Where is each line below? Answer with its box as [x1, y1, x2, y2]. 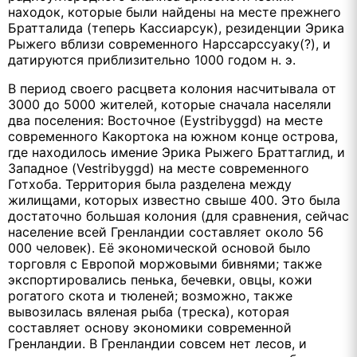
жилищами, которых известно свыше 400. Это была [8, 191, 340, 208]
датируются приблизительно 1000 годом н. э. [8, 51, 296, 68]
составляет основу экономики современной [8, 319, 292, 335]
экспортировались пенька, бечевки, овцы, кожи [8, 271, 312, 288]
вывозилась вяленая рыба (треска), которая [8, 303, 289, 320]
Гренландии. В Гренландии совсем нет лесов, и [8, 335, 307, 351]
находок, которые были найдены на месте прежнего [8, 3, 341, 20]
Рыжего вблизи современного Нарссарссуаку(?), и [8, 35, 331, 52]
